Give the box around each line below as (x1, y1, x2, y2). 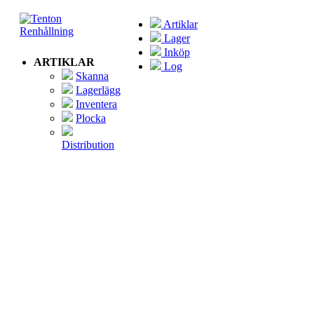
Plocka (76, 112, 106, 124)
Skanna (76, 70, 109, 82)
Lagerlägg (76, 84, 121, 96)
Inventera (76, 98, 117, 110)
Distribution (62, 139, 114, 151)
